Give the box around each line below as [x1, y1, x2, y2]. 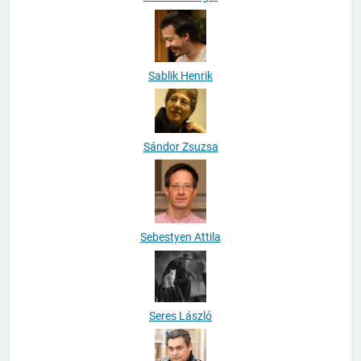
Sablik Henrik [148, 69, 213, 83]
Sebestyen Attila [140, 230, 221, 244]
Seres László [149, 309, 212, 322]
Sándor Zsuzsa [143, 140, 218, 154]
